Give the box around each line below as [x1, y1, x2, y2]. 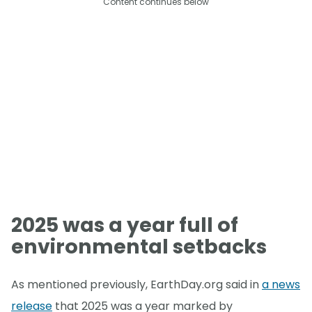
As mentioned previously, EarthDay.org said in [11, 276, 262, 293]
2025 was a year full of [11, 210, 238, 239]
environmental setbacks [11, 232, 267, 260]
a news [262, 276, 300, 293]
